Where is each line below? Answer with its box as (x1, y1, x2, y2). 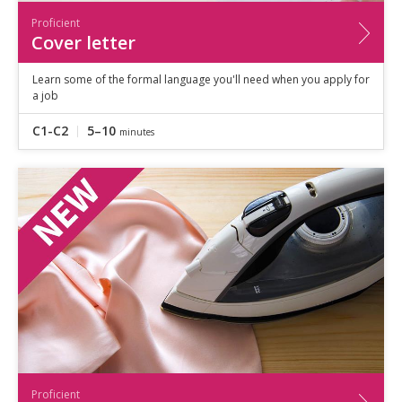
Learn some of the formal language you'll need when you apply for (32, 71, 370, 87)
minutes (119, 125, 154, 138)
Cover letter (31, 30, 135, 55)
